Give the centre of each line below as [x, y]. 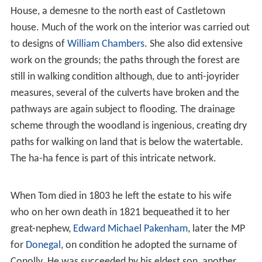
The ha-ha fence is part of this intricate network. [113, 160]
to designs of [39, 45]
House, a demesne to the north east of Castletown [118, 12]
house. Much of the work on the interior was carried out [130, 29]
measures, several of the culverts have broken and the [125, 94]
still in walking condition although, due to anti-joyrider [125, 78]
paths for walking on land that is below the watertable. [127, 143]
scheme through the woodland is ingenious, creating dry [128, 127]
